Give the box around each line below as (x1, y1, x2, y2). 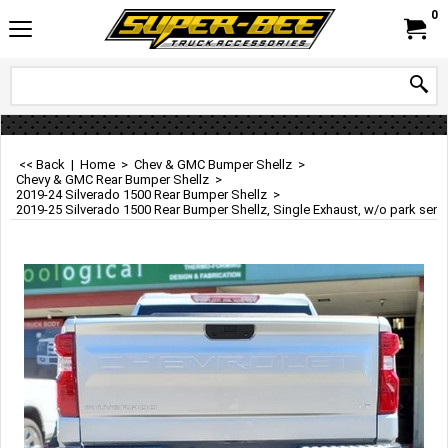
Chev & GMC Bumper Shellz (134, 157, 292, 172)
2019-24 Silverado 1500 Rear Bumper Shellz (16, 187, 267, 202)
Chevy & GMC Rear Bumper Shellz (16, 172, 209, 187)
